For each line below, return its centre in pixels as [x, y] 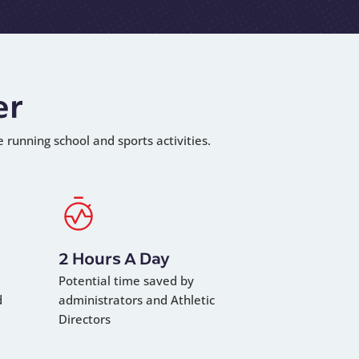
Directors [85, 319]
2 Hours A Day [114, 258]
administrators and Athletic [137, 300]
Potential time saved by [126, 281]
